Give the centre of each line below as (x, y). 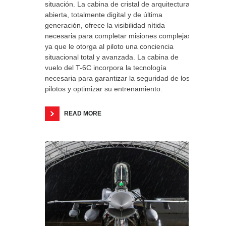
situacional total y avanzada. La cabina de (112, 57)
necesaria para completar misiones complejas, (119, 36)
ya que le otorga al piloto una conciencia (109, 46)
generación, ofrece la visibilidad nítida (105, 25)
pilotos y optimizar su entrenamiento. (106, 89)
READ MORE (83, 114)
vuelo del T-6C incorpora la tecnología (106, 68)
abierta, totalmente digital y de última (104, 15)
